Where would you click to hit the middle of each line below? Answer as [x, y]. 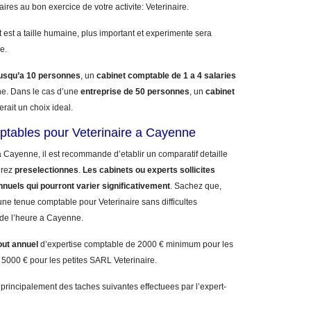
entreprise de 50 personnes [135, 92]
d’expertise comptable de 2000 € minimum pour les [136, 244]
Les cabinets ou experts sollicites [149, 170]
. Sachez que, [196, 186]
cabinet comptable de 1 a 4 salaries [166, 76]
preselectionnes [47, 170]
